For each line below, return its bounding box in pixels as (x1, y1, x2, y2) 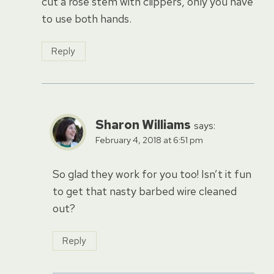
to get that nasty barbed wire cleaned (53, 183, 237, 198)
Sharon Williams (95, 116, 191, 133)
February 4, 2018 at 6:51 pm (95, 134, 203, 146)
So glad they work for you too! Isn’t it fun (53, 166, 251, 181)
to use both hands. (42, 11, 131, 26)
